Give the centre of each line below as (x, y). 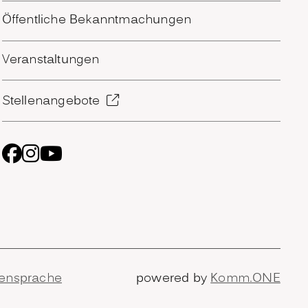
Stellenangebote (51, 101)
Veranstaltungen (51, 60)
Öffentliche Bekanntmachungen (97, 21)
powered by (174, 278)
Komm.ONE (245, 278)
